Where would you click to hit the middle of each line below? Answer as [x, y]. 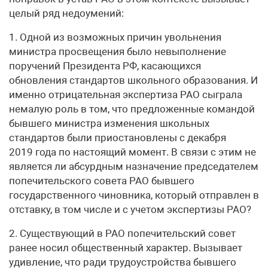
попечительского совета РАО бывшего [102, 181]
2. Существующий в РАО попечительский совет [122, 233]
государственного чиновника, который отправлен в [134, 195]
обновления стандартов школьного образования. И [133, 80]
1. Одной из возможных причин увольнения [115, 37]
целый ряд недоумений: [66, 13]
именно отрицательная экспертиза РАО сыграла [126, 95]
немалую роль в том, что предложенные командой [132, 109]
